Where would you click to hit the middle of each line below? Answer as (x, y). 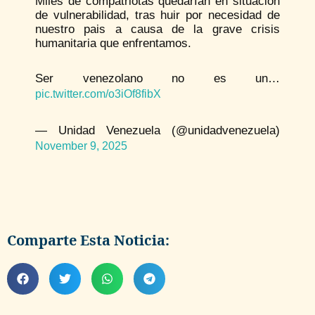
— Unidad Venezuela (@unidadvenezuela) (157, 130)
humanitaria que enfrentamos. (113, 43)
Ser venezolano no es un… (157, 78)
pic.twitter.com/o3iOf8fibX (98, 94)
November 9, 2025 (81, 146)
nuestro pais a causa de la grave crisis (157, 29)
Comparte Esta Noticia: (88, 240)
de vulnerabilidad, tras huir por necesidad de (157, 15)
